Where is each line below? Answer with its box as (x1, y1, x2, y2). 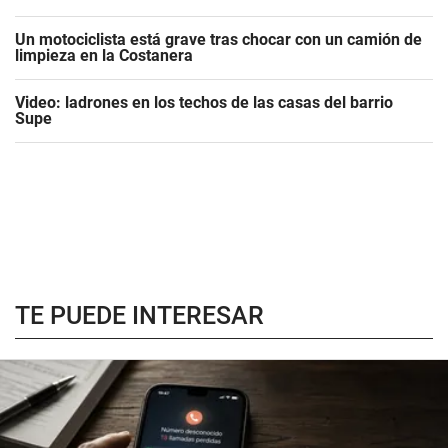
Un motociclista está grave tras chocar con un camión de (15, 30, 422, 49)
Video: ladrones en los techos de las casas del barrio (15, 93, 393, 112)
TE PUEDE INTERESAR (15, 301, 264, 330)
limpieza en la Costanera (15, 46, 193, 65)
